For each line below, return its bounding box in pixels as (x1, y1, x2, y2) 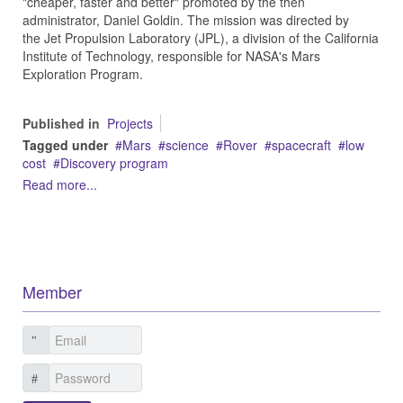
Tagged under (22, 136, 108, 154)
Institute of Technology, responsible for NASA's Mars (22, 47, 320, 65)
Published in (22, 114, 100, 132)
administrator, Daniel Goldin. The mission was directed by (22, 11, 349, 29)
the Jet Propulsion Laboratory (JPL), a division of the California (22, 29, 379, 47)
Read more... (22, 175, 97, 193)
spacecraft (272, 136, 331, 154)
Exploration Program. (22, 65, 143, 83)
